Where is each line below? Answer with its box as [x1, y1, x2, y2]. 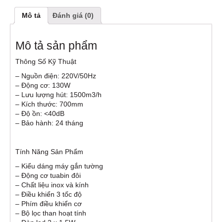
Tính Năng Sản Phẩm [15, 147, 83, 156]
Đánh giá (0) [53, 11, 94, 19]
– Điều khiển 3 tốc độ [15, 190, 82, 198]
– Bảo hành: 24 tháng [15, 118, 83, 127]
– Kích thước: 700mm [15, 100, 83, 108]
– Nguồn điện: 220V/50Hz [15, 71, 96, 80]
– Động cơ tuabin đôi [15, 171, 81, 179]
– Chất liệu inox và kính [15, 180, 89, 189]
